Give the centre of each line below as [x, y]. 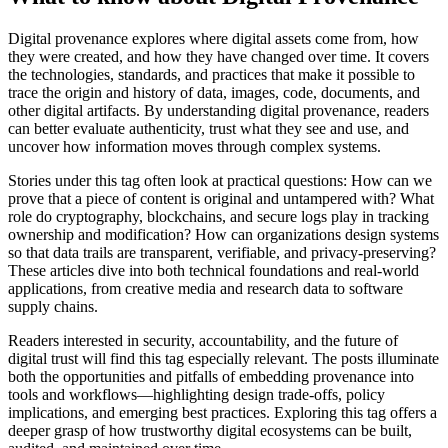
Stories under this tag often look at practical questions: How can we [220, 181]
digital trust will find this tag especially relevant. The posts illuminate [223, 359]
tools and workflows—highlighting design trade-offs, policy [196, 395]
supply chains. [53, 307]
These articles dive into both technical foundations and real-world [213, 271]
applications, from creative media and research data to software [205, 289]
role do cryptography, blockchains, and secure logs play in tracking [218, 217]
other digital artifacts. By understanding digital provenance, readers [218, 111]
